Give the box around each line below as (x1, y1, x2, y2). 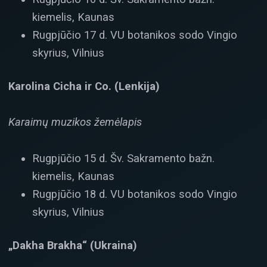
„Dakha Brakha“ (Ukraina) (8, 239, 137, 252)
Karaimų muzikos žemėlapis (8, 116, 142, 129)
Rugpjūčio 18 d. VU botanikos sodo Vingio (32, 187, 237, 200)
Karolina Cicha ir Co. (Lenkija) (8, 80, 160, 93)
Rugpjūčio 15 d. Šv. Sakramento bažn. (32, 151, 215, 164)
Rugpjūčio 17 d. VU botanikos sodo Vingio (32, 28, 237, 41)
